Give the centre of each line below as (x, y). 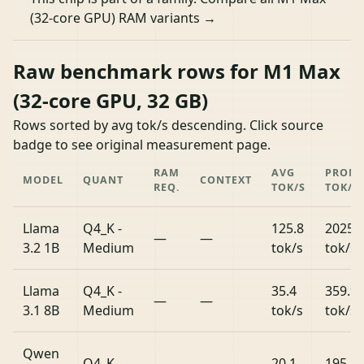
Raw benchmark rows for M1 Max (177, 71)
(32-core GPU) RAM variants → (123, 18)
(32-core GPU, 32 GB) (110, 100)
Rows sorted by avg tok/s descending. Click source (168, 125)
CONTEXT (226, 180)
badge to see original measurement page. (142, 144)
